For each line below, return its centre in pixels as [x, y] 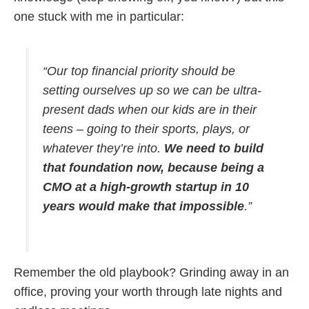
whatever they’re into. [103, 149]
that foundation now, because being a [153, 168]
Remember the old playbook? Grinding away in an [151, 273]
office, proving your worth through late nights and [148, 292]
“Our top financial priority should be [139, 71]
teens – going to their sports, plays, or [146, 129]
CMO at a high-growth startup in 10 [146, 187]
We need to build [213, 149]
